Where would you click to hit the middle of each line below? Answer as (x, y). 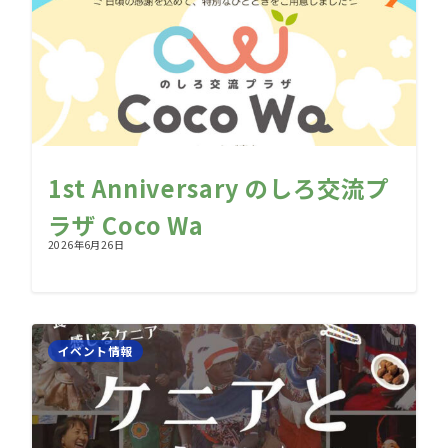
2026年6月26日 (86, 245)
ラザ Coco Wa (126, 225)
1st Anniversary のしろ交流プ (218, 188)
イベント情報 (95, 351)
